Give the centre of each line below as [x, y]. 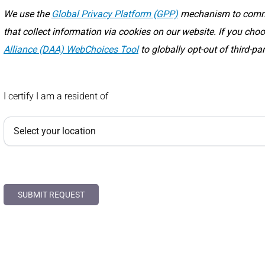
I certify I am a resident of [56, 96]
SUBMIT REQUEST [51, 195]
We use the [27, 14]
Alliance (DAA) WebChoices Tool [71, 50]
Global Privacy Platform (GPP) [114, 14]
